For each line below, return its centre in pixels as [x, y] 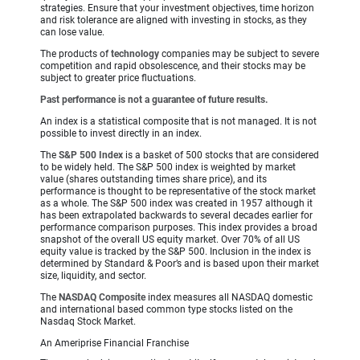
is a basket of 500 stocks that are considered [221, 155]
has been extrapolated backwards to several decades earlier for [176, 216]
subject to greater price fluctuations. [118, 78]
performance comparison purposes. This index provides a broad [179, 228]
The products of [76, 54]
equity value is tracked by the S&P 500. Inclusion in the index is [176, 252]
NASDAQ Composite [102, 298]
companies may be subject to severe [240, 54]
